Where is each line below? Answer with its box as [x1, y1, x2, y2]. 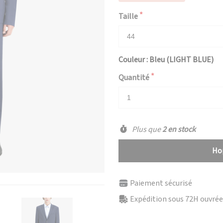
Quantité [118, 72, 149, 83]
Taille [118, 11, 138, 22]
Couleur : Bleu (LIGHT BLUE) [118, 54, 214, 65]
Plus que [130, 124, 162, 135]
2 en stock [162, 124, 196, 135]
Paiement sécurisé [130, 178, 192, 189]
